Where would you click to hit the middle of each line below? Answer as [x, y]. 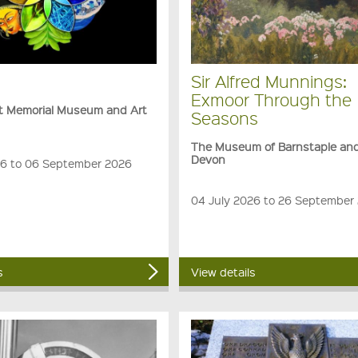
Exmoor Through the [272, 99]
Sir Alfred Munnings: [269, 81]
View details [224, 272]
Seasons [225, 117]
